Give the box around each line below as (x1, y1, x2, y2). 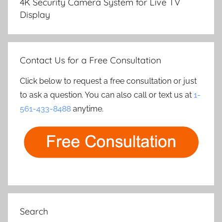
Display (20, 8, 50, 20)
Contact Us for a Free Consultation (20, 55, 161, 66)
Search (20, 205, 48, 217)
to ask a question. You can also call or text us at (20, 90, 194, 100)
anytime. (71, 104, 104, 114)
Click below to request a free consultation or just (20, 76, 197, 86)
